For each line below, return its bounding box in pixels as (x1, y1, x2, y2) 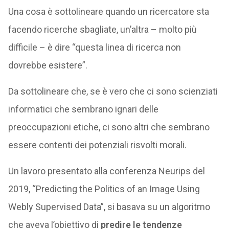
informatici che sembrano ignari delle (8, 104, 158, 114)
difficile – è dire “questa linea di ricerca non (8, 42, 181, 53)
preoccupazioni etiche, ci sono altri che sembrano (8, 122, 210, 132)
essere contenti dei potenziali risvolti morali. (8, 140, 187, 150)
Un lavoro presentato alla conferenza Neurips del (8, 166, 205, 176)
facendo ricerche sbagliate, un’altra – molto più (8, 24, 197, 35)
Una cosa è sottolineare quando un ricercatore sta (8, 6, 209, 17)
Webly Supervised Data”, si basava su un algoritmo (8, 201, 210, 212)
